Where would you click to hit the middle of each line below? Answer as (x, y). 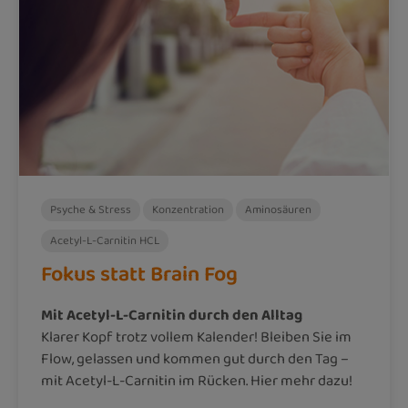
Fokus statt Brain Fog (139, 274)
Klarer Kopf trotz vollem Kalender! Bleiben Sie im (196, 337)
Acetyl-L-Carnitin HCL (105, 240)
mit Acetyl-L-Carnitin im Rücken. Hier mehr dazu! (197, 381)
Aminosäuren (278, 209)
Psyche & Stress (91, 209)
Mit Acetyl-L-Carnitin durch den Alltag (172, 315)
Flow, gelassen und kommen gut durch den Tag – (195, 359)
